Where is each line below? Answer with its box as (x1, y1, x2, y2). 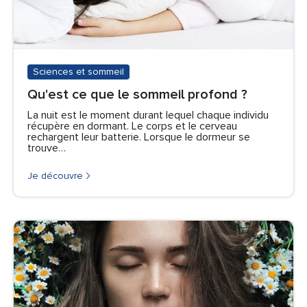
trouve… (27, 140, 66, 155)
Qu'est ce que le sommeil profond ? (27, 86, 247, 103)
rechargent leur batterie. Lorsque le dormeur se (27, 130, 250, 144)
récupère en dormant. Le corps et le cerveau (27, 119, 237, 133)
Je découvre (27, 169, 83, 182)
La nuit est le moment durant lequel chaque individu (27, 108, 269, 122)
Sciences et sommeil (33, 66, 124, 77)
